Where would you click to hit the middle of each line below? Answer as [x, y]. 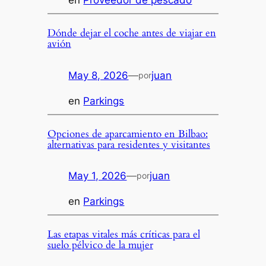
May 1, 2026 [98, 176]
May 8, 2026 [99, 75]
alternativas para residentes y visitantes [129, 144]
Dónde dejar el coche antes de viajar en [132, 33]
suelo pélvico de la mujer [100, 245]
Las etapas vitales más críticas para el [123, 235]
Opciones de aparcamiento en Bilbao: [127, 134]
